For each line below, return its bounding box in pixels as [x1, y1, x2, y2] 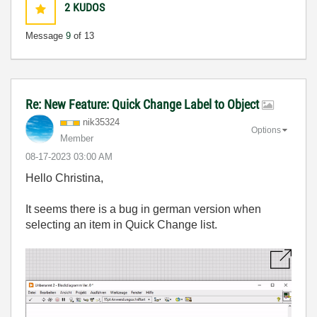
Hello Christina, [25, 172, 103, 185]
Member [60, 133, 93, 144]
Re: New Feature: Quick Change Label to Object [25, 97, 262, 113]
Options [251, 125, 281, 136]
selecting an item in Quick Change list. [25, 219, 217, 231]
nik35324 [83, 117, 120, 128]
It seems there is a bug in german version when [25, 203, 261, 216]
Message [25, 30, 66, 42]
